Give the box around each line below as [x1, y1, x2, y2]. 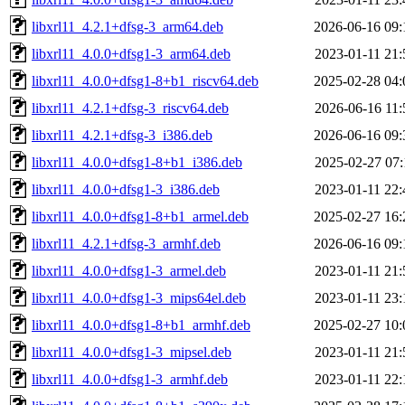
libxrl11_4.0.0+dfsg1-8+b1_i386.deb [32, 154, 242, 170]
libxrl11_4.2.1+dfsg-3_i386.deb [32, 127, 212, 143]
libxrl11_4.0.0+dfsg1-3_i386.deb [32, 181, 220, 197]
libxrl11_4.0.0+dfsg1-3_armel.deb [32, 262, 226, 278]
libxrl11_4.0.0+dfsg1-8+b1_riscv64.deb [32, 72, 259, 89]
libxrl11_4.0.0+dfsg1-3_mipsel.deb [32, 344, 231, 360]
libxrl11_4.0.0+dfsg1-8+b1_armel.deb [32, 208, 249, 224]
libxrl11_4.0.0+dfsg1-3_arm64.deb [32, 45, 231, 61]
